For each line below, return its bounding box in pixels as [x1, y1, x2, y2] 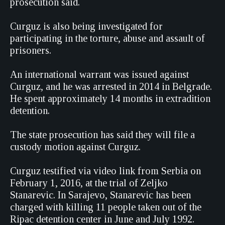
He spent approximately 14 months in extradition [10, 93, 210, 104]
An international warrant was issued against [10, 69, 189, 80]
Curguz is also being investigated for [10, 21, 163, 32]
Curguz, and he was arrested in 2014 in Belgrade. [10, 81, 212, 92]
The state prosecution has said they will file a [10, 129, 195, 140]
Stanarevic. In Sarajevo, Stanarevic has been [10, 189, 191, 200]
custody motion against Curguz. [10, 141, 141, 152]
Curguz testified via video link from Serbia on [10, 165, 201, 176]
